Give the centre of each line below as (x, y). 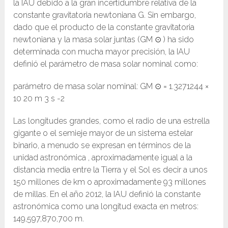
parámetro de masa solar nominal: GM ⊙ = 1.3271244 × (111, 87)
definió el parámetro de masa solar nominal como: (106, 64)
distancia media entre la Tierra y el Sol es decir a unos (111, 170)
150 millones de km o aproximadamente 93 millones (110, 182)
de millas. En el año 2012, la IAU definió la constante (107, 194)
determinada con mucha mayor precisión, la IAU (102, 52)
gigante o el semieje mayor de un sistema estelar (103, 133)
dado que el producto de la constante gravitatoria (104, 27)
